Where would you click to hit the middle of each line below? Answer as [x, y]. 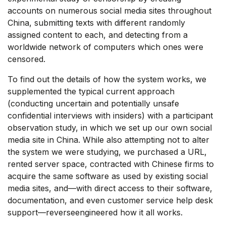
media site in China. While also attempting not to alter [108, 139]
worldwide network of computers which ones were [105, 47]
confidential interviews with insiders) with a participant [110, 115]
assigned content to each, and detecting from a [98, 35]
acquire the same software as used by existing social [108, 176]
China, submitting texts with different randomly [96, 22]
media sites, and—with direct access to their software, [110, 188]
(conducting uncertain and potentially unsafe [93, 103]
